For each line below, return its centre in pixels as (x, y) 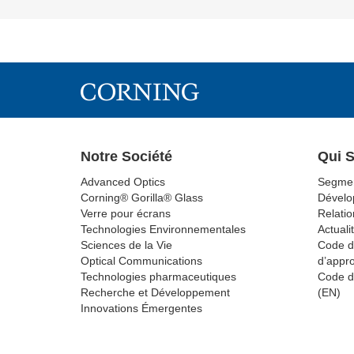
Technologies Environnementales (163, 229)
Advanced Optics (123, 181)
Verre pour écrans (126, 213)
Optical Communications (141, 260)
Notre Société (126, 156)
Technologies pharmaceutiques (158, 276)
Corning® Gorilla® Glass (142, 197)
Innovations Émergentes (141, 308)
